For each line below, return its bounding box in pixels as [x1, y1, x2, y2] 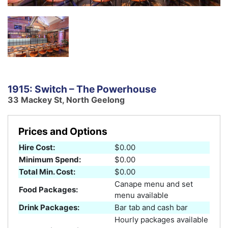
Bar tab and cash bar [115, 202, 188, 212]
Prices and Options [18, 125, 107, 137]
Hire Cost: [19, 142, 55, 152]
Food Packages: [19, 184, 78, 194]
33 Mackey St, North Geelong [8, 94, 125, 105]
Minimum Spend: [19, 154, 81, 164]
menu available [115, 190, 168, 200]
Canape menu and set [115, 179, 193, 189]
